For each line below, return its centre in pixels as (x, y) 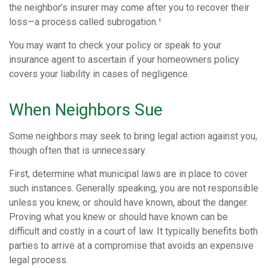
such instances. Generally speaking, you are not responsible (134, 188)
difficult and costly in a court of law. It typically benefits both (133, 231)
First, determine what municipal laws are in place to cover (128, 174)
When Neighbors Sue (86, 110)
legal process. (39, 260)
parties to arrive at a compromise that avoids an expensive (131, 246)
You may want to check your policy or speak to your (115, 45)
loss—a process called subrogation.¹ (85, 22)
